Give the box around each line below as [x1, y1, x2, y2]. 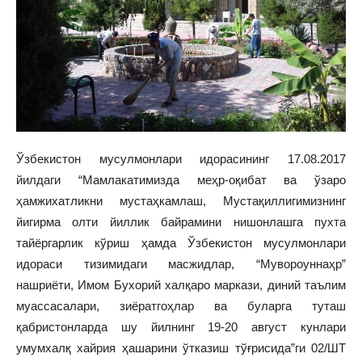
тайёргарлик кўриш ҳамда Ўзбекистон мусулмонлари [16, 236, 346, 250]
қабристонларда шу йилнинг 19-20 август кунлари [16, 320, 346, 334]
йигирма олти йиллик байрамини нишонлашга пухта [16, 215, 346, 229]
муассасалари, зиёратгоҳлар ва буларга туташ [16, 299, 346, 313]
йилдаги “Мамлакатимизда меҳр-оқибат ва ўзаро [16, 173, 346, 187]
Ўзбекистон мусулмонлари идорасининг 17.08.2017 [16, 152, 346, 166]
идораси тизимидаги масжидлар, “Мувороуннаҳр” [16, 257, 346, 271]
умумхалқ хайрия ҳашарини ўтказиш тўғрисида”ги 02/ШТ [16, 341, 346, 355]
